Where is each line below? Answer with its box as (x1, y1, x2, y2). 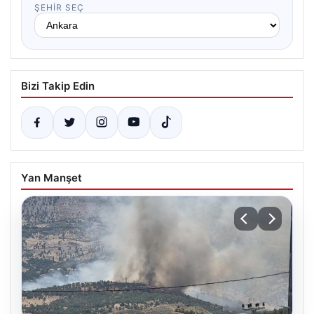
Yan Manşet (21, 171, 82, 185)
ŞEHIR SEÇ (34, 2, 84, 13)
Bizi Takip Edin (21, 79, 95, 93)
